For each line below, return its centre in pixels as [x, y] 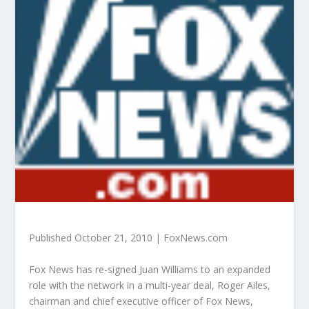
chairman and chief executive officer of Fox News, [141, 301]
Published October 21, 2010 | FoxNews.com [129, 238]
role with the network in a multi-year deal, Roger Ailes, [150, 285]
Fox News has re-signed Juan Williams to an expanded [150, 269]
